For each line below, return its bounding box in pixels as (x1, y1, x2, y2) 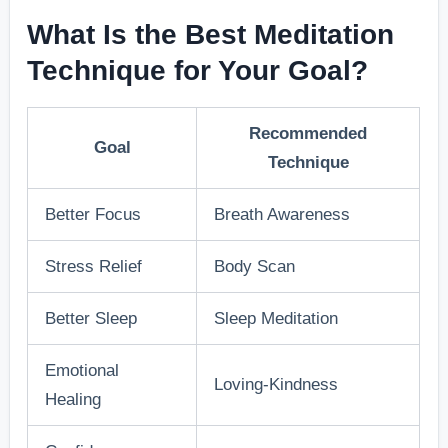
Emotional (45, 360, 120, 380)
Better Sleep (45, 308, 138, 328)
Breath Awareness (214, 204, 351, 224)
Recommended (249, 123, 368, 143)
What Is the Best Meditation (27, 18, 395, 50)
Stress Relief (45, 256, 143, 276)
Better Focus (45, 204, 142, 224)
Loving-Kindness (214, 374, 339, 394)
